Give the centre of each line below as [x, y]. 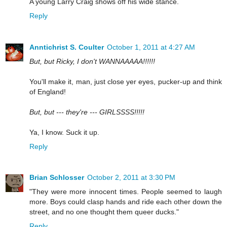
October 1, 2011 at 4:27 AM [151, 47]
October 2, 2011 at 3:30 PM [131, 178]
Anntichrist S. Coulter [67, 47]
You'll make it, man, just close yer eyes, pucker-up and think [126, 81]
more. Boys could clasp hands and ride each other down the [126, 202]
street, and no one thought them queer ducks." [104, 212]
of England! [48, 91]
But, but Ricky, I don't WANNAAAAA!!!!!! [92, 61]
